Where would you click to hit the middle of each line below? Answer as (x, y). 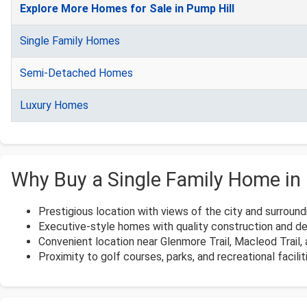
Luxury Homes (54, 106)
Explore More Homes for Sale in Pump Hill (127, 9)
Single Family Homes (70, 41)
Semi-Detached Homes (76, 73)
